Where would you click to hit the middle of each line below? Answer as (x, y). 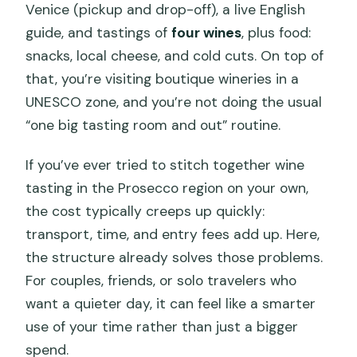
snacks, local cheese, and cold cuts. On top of (175, 56)
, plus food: (277, 33)
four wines (207, 33)
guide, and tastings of (99, 33)
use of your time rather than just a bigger (162, 327)
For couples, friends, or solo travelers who (161, 281)
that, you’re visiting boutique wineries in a (163, 79)
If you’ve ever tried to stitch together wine (165, 165)
